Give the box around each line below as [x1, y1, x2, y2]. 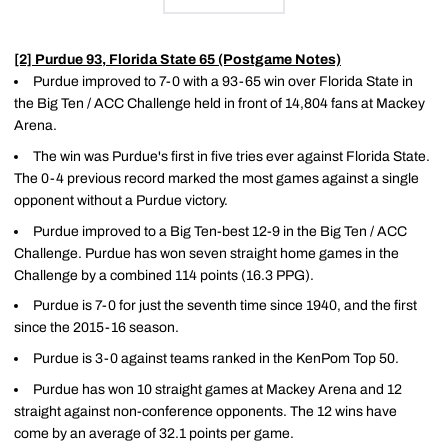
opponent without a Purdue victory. [14, 192, 228, 208]
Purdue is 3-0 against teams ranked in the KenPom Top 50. [33, 351, 399, 366]
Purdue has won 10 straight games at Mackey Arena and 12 [33, 381, 402, 397]
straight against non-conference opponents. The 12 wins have [14, 403, 397, 419]
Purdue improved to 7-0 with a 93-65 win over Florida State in [33, 74, 413, 89]
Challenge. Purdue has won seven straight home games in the [14, 245, 399, 261]
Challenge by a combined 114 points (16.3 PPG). [14, 267, 314, 283]
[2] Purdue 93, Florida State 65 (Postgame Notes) [14, 52, 341, 67]
